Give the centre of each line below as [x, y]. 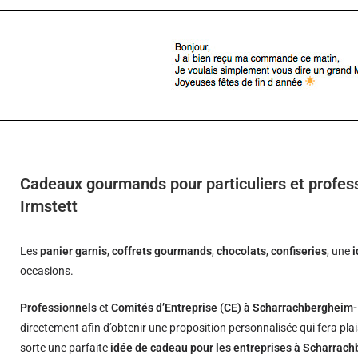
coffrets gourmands [162, 251]
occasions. [47, 271]
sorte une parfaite [66, 348]
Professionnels [59, 308]
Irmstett [49, 206]
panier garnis [74, 251]
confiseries [299, 251]
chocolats [242, 251]
